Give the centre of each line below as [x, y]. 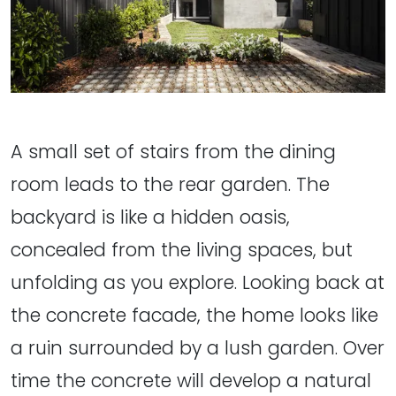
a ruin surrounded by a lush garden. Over [198, 348]
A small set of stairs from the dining [173, 152]
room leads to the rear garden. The [170, 185]
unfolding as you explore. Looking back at [198, 283]
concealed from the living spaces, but [182, 250]
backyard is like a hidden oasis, [150, 217]
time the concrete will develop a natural [191, 381]
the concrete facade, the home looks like [194, 316]
